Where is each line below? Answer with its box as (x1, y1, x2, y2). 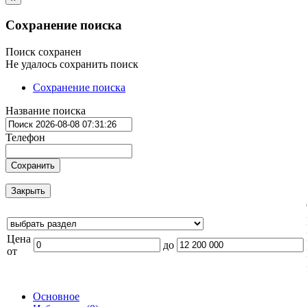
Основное (33, 290, 79, 302)
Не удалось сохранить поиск (5, 58, 138, 70)
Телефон (5, 131, 45, 143)
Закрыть (11, 185, 45, 196)
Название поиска (5, 104, 86, 116)
